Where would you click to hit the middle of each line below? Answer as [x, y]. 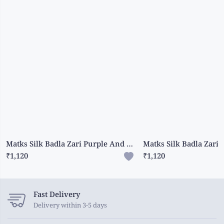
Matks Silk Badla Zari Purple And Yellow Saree [130, 144]
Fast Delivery [57, 195]
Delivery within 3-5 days [70, 206]
